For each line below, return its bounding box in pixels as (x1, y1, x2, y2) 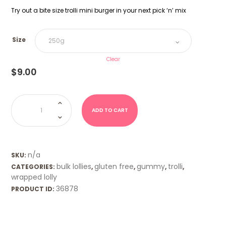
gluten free (94, 161, 134, 172)
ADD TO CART (91, 106, 128, 114)
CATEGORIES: (11, 162, 57, 172)
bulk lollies (56, 161, 92, 172)
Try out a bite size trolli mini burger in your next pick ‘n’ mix (11, 6, 187, 15)
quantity (11, 110, 37, 119)
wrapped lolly (11, 172, 58, 183)
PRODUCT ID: (11, 185, 56, 194)
